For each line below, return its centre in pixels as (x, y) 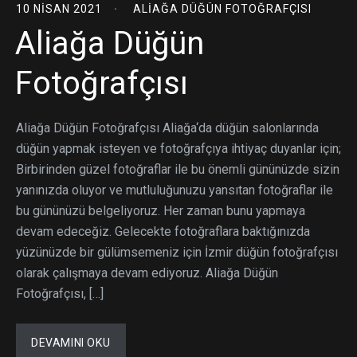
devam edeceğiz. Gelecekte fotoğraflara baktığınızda (163, 231)
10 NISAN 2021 (59, 8)
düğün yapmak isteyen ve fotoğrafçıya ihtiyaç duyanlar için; (178, 148)
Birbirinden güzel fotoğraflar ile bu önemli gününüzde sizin (178, 169)
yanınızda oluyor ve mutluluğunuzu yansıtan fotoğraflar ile (175, 190)
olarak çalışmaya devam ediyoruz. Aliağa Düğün (147, 273)
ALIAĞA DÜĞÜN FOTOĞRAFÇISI (222, 8)
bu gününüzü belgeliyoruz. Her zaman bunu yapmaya (161, 210)
